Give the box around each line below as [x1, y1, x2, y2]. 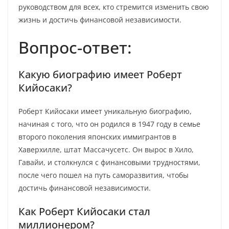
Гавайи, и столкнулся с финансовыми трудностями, [18, 157, 200, 167]
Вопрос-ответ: [18, 36, 132, 58]
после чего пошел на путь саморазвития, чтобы [18, 170, 189, 180]
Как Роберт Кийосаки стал [18, 204, 150, 218]
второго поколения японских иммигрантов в [18, 132, 176, 142]
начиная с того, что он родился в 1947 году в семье [18, 119, 200, 129]
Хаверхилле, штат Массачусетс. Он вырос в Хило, [18, 145, 194, 154]
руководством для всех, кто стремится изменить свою [18, 2, 209, 12]
